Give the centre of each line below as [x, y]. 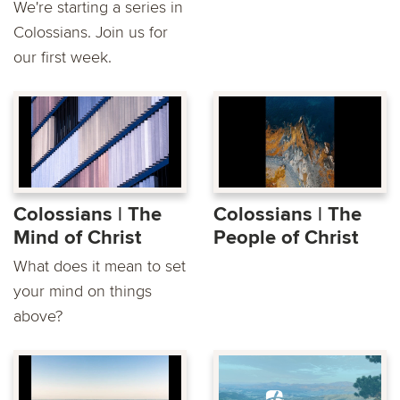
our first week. [62, 57]
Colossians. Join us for [91, 32]
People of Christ [286, 237]
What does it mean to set [100, 266]
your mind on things [83, 291]
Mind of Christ [77, 237]
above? [38, 316]
